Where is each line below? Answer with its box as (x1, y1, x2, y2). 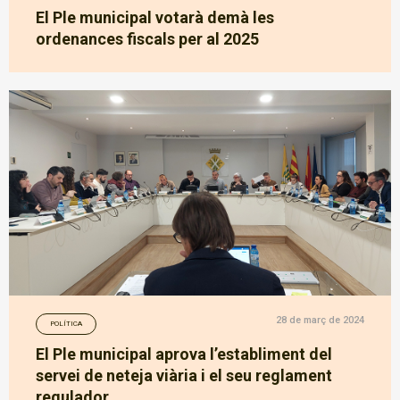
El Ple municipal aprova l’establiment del (36, 345, 332, 364)
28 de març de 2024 (276, 313, 364, 326)
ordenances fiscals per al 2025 (36, 29, 259, 48)
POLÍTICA (50, 320, 82, 329)
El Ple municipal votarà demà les (36, 7, 274, 27)
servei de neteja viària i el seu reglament (36, 366, 332, 386)
